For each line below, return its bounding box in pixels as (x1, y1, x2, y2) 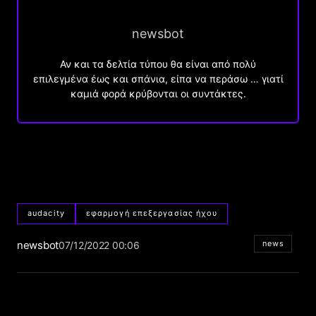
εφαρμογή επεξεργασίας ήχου (85, 208, 218, 219)
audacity (28, 208, 65, 219)
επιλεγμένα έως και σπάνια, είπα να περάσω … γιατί (32, 72, 284, 85)
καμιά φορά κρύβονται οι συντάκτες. (70, 87, 246, 99)
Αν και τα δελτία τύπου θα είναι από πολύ (60, 57, 256, 70)
